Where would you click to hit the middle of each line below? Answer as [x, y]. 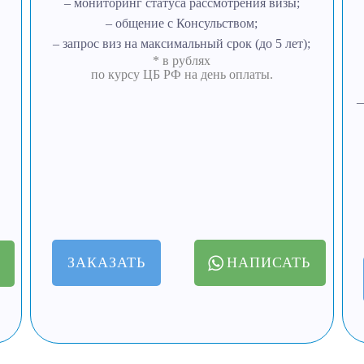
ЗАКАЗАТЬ [107, 262]
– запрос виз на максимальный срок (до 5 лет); [182, 43]
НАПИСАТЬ [268, 262]
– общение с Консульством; [182, 23]
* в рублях [182, 61]
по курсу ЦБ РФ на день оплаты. [182, 74]
